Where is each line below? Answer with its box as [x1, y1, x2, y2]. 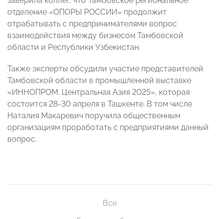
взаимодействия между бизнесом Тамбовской [7, 31, 183, 41]
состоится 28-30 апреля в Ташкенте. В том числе [7, 99, 192, 109]
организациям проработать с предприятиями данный [7, 123, 209, 132]
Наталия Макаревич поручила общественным [7, 111, 180, 121]
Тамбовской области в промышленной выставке [7, 76, 191, 86]
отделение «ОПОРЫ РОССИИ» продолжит [7, 7, 167, 17]
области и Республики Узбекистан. [7, 43, 140, 52]
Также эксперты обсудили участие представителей [7, 64, 203, 74]
